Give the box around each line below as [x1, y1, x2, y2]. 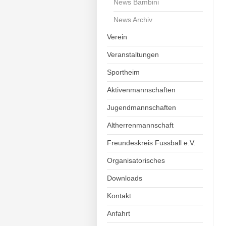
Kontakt [107, 192, 131, 200]
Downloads [107, 174, 142, 182]
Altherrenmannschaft [107, 121, 174, 129]
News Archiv [114, 16, 153, 24]
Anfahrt [107, 209, 130, 217]
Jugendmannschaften [107, 103, 176, 111]
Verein [107, 33, 127, 41]
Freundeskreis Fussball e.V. [107, 139, 196, 147]
